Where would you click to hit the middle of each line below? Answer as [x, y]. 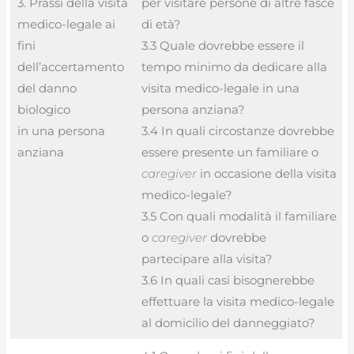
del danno [47, 88]
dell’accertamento [70, 66]
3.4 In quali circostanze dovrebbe [237, 130]
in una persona [61, 130]
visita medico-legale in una [220, 88]
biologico [43, 109]
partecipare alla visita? [207, 258]
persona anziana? [193, 109]
